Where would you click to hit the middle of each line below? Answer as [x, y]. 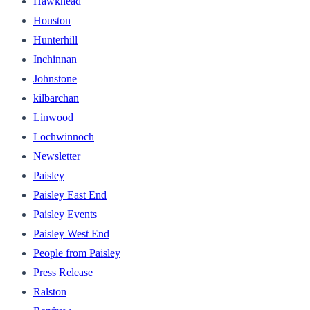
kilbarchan [56, 98]
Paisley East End [70, 194]
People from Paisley [77, 253]
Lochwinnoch [64, 136]
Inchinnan [55, 59]
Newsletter [57, 156]
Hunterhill [55, 39]
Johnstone [55, 78]
